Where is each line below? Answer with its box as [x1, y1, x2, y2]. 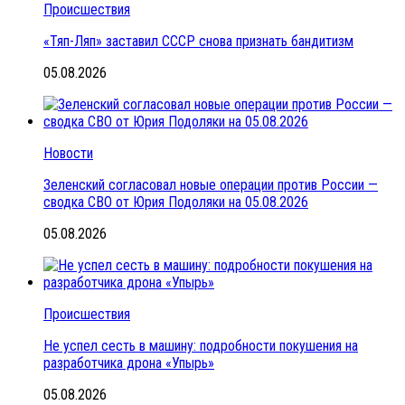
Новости [43, 144, 93, 162]
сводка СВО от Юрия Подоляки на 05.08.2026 [43, 193, 308, 211]
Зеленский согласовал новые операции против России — [43, 175, 378, 193]
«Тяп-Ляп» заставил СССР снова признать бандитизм [43, 32, 353, 50]
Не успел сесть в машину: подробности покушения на [43, 336, 358, 354]
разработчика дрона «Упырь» [43, 353, 214, 372]
